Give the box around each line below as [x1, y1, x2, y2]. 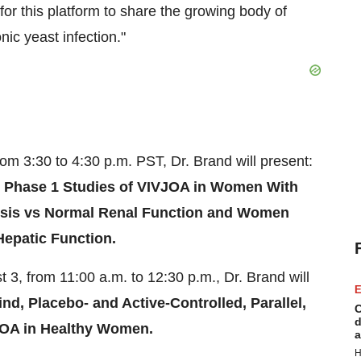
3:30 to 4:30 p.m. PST [23, 153, 163, 169]
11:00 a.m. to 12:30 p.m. [60, 269, 216, 285]
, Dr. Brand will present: [163, 153, 313, 169]
